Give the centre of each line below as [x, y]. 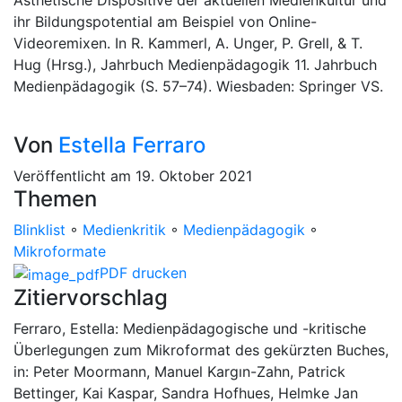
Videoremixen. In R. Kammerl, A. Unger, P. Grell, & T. [188, 43]
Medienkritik [124, 230]
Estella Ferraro [132, 145]
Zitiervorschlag [91, 297]
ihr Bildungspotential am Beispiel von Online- [165, 22]
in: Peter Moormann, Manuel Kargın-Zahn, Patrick [179, 371]
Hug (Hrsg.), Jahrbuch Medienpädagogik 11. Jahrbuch [195, 65]
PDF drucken [143, 273]
